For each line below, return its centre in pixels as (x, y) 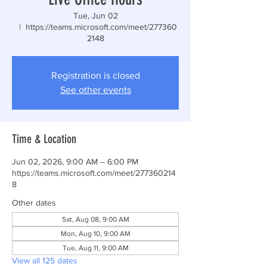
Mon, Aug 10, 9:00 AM (95, 234)
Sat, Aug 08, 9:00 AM (95, 219)
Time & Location (44, 139)
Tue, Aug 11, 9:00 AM (95, 248)
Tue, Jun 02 (95, 15)
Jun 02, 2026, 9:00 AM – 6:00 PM (75, 162)
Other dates (34, 203)
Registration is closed (95, 75)
